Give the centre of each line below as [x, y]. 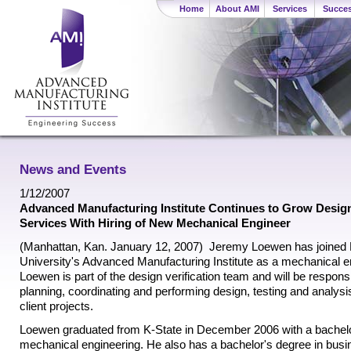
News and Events [73, 170]
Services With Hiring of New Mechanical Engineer [155, 223]
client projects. [56, 306]
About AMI [237, 9]
